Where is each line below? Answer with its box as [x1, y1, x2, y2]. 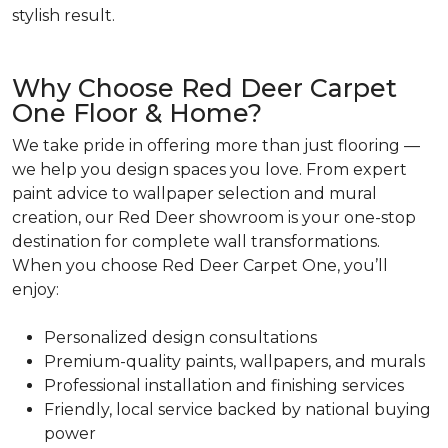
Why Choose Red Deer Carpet [12, 73, 397, 104]
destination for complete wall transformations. [12, 232, 380, 252]
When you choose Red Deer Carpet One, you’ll [12, 256, 388, 276]
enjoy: [12, 280, 59, 300]
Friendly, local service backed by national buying [44, 400, 431, 420]
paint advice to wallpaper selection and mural [12, 184, 377, 204]
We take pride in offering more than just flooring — [12, 136, 420, 156]
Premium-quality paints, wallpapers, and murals [44, 352, 425, 372]
